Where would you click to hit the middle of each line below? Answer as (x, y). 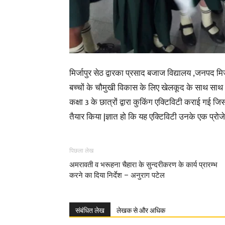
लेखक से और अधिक (141, 210)
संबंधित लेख (90, 210)
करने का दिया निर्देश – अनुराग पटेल (117, 175)
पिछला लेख (81, 151)
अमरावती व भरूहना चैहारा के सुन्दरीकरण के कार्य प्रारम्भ (143, 165)
